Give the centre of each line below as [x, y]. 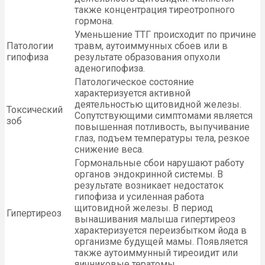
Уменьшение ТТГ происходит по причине [165, 35]
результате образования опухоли [147, 57]
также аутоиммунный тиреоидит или [156, 253]
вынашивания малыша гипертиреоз [155, 219]
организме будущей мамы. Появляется [161, 242]
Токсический [35, 110]
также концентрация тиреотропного [155, 10]
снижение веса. [109, 150]
